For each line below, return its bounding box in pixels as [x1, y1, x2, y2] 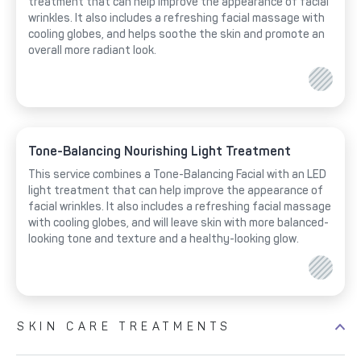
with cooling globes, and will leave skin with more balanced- [28, 216, 329, 230]
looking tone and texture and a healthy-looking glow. [28, 232, 299, 247]
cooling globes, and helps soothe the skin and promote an [28, 27, 325, 42]
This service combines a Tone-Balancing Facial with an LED [28, 168, 326, 182]
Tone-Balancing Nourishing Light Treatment [28, 143, 291, 160]
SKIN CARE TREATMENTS [17, 320, 232, 334]
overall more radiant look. [28, 44, 156, 58]
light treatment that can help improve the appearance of [28, 184, 323, 198]
